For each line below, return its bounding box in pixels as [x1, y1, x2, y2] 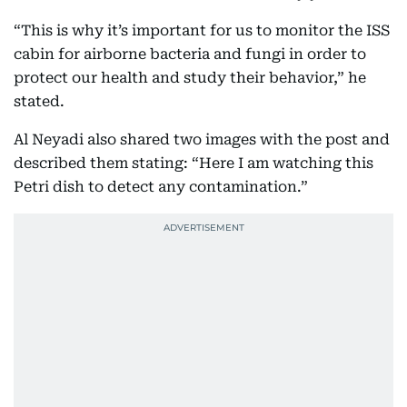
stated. [14, 93, 65, 110]
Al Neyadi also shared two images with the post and [14, 131, 390, 148]
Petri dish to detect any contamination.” [14, 178, 308, 195]
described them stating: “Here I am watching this [14, 154, 373, 172]
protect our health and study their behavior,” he [14, 69, 366, 86]
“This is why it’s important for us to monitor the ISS [14, 22, 390, 39]
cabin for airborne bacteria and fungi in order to [14, 45, 366, 63]
